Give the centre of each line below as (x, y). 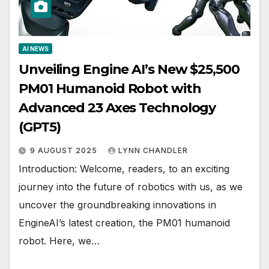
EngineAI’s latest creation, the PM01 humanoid (124, 223)
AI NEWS (35, 49)
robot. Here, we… (59, 241)
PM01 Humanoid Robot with (110, 89)
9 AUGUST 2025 (65, 151)
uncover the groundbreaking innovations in (117, 205)
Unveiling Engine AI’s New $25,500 (129, 70)
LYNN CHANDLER (153, 151)
